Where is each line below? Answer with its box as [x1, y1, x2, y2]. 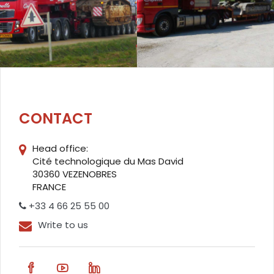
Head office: [32, 141, 88, 155]
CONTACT [19, 108, 92, 128]
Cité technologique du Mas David [32, 154, 183, 168]
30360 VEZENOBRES [32, 167, 117, 180]
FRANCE [32, 180, 66, 193]
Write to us [38, 218, 88, 231]
